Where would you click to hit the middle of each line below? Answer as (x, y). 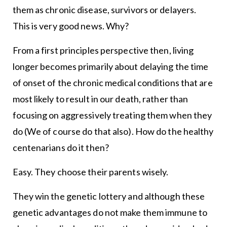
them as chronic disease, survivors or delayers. (104, 10)
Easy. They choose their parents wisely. (90, 172)
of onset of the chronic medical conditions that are (112, 83)
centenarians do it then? (61, 147)
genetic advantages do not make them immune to (110, 212)
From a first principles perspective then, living (103, 50)
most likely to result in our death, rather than (100, 99)
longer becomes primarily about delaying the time (110, 66)
